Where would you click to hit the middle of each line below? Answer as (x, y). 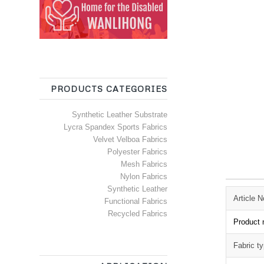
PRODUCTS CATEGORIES (109, 89)
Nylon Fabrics (144, 177)
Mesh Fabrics (144, 164)
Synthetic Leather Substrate (120, 115)
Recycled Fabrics (138, 214)
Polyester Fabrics (138, 152)
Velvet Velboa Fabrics (131, 140)
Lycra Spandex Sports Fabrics (116, 127)
